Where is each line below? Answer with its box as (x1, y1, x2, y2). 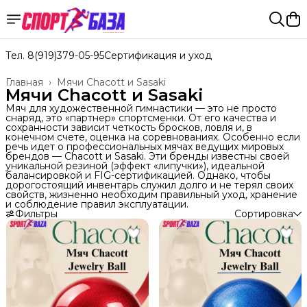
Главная (5, 76, 43, 88)
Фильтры (15, 208, 58, 220)
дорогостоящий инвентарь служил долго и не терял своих (5, 179, 293, 191)
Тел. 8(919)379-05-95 (5, 49, 104, 62)
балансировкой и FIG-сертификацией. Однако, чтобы (5, 169, 271, 182)
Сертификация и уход (104, 49, 212, 62)
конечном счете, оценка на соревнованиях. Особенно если (5, 131, 300, 143)
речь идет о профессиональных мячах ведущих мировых (5, 140, 284, 153)
